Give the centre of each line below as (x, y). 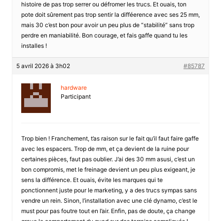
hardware (74, 87)
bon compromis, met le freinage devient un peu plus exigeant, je (108, 169)
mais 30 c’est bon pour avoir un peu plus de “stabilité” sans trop (108, 25)
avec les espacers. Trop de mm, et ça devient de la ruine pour (105, 148)
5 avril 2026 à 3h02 (43, 66)
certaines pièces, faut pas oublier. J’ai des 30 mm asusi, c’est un (108, 159)
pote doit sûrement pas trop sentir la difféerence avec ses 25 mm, (110, 14)
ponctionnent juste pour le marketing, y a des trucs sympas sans (109, 190)
